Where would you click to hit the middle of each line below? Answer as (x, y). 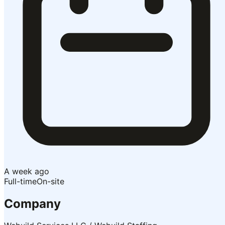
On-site (50, 181)
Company (32, 203)
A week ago (27, 171)
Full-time (20, 181)
